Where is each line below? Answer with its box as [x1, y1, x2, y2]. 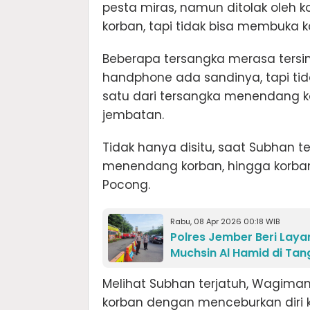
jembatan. [102, 106, 164, 123]
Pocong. [102, 176, 150, 193]
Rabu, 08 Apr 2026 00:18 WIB [170, 215, 280, 227]
